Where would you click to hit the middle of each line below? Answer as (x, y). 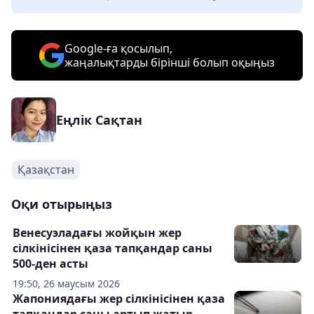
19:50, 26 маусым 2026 (66, 284)
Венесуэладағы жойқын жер (97, 233)
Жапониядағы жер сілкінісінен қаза (119, 299)
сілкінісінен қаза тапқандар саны (112, 248)
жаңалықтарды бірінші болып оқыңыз (170, 63)
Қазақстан (46, 170)
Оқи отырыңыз (62, 204)
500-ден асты (50, 264)
